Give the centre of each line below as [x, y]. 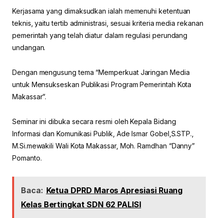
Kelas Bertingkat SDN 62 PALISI [81, 204]
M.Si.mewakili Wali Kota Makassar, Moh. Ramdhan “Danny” [104, 145]
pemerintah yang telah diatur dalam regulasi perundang [100, 35]
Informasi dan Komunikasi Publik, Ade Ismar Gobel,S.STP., [103, 133]
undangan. [29, 47]
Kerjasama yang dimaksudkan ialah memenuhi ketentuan [101, 11]
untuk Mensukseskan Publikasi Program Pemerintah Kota [102, 84]
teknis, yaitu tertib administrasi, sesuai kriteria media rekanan [108, 23]
